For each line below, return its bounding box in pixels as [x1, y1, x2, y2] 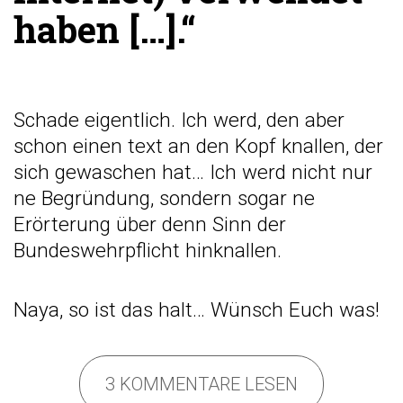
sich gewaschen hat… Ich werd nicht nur [13, 160, 372, 185]
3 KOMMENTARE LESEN [105, 373, 298, 396]
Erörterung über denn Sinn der [13, 212, 286, 237]
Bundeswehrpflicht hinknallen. [13, 238, 282, 264]
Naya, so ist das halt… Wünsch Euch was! [13, 297, 380, 322]
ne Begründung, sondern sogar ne [13, 186, 315, 211]
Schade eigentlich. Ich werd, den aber [13, 108, 345, 133]
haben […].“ [13, 4, 196, 53]
